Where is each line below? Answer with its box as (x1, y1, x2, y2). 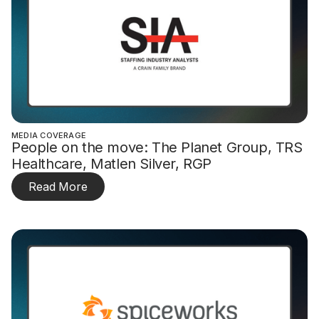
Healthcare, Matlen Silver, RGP (11, 155, 212, 172)
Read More (28, 179, 88, 194)
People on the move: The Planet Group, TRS (11, 138, 303, 156)
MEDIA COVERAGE (11, 130, 87, 140)
